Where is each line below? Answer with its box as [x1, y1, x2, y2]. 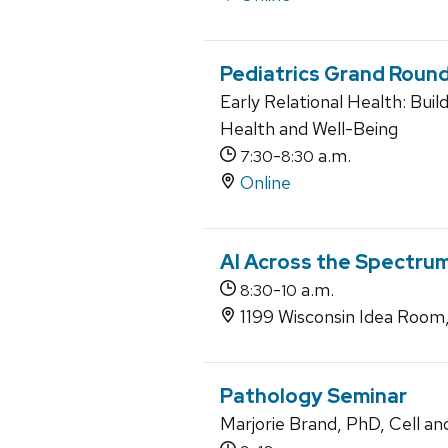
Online [240, 171, 291, 195]
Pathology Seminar [220, 383, 407, 410]
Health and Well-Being [220, 117, 398, 141]
